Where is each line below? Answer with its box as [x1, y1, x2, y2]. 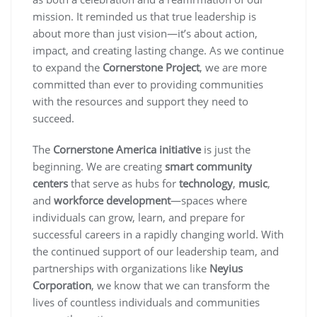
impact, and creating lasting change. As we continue [33, 43, 284, 58]
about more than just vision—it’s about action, [33, 26, 258, 41]
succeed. [33, 111, 74, 126]
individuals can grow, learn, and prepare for [33, 210, 245, 225]
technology [179, 176, 233, 191]
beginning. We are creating [33, 159, 165, 174]
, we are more [200, 60, 267, 75]
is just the [201, 142, 250, 157]
